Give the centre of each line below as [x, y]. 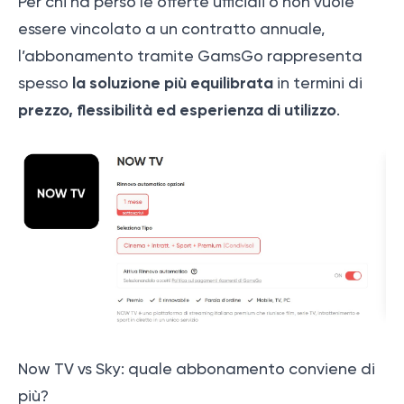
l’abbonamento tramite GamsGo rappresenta [190, 56]
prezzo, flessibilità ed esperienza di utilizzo [177, 110]
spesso [45, 83]
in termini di [318, 83]
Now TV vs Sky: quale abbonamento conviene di [197, 369]
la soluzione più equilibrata [173, 83]
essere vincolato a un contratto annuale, [171, 29]
